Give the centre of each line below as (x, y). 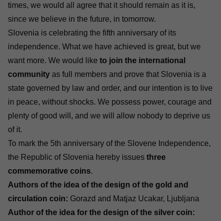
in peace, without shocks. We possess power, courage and (110, 102)
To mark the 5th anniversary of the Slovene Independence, (109, 143)
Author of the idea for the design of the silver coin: (101, 212)
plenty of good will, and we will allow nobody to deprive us (109, 116)
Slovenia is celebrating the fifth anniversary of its (92, 33)
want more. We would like (54, 60)
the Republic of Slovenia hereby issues (77, 157)
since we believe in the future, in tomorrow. (82, 19)
